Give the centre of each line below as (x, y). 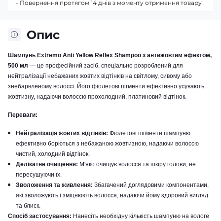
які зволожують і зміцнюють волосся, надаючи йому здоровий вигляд (112, 195)
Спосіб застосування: (40, 216)
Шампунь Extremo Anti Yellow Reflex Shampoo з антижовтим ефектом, (110, 55)
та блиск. (28, 205)
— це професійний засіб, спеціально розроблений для (106, 65)
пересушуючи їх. (39, 174)
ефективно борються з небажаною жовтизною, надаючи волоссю (107, 143)
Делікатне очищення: (47, 164)
